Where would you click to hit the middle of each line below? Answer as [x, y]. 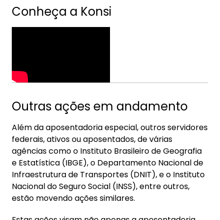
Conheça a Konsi [62, 12]
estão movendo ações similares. [73, 198]
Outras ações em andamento [100, 106]
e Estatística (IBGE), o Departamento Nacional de [108, 163]
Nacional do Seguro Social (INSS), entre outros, [101, 186]
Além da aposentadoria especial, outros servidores [110, 127]
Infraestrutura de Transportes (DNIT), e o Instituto [108, 175]
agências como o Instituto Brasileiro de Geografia [107, 151]
